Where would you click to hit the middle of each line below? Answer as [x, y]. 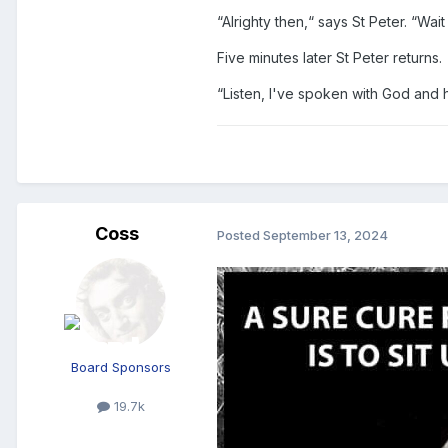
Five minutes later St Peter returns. [329, 58]
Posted [240, 234]
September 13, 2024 [325, 234]
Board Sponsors [121, 367]
